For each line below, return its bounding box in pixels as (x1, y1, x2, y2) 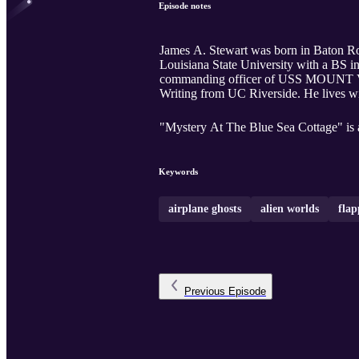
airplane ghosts (168, 203, 241, 216)
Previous (184, 285, 225, 298)
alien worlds (260, 203, 319, 216)
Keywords (159, 167, 198, 177)
